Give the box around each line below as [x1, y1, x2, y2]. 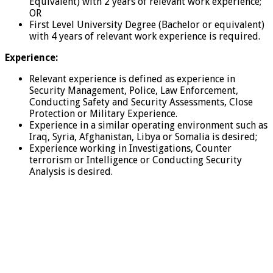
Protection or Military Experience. [29, 107, 177, 119]
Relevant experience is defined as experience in [29, 73, 235, 85]
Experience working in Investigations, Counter [29, 142, 232, 154]
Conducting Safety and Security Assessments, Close [29, 96, 253, 108]
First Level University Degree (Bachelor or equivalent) [29, 18, 264, 30]
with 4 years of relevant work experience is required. [29, 30, 260, 42]
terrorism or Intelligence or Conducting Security [29, 154, 242, 166]
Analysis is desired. [29, 165, 113, 177]
